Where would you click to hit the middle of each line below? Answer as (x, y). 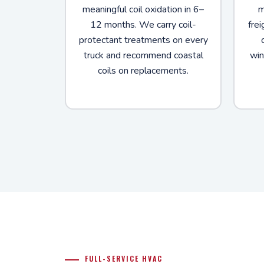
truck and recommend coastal (143, 55)
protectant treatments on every (143, 40)
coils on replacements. (143, 70)
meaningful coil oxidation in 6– (143, 9)
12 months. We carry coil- (143, 24)
